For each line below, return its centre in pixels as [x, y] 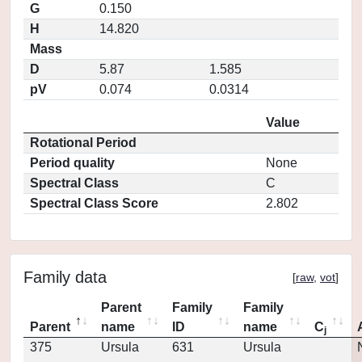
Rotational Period [83, 143]
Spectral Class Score [94, 203]
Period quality [72, 163]
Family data [65, 277]
